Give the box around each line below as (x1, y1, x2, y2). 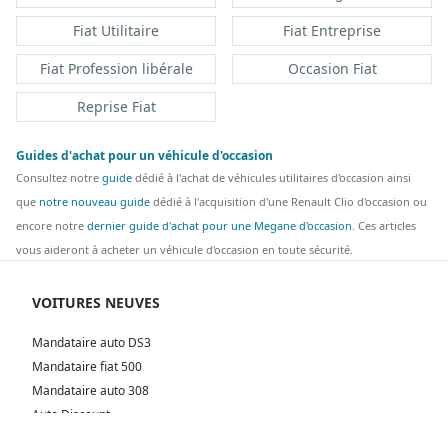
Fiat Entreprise (283, 21, 381, 41)
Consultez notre (16, 170, 102, 186)
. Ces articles (352, 218, 416, 234)
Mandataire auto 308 (32, 382, 149, 400)
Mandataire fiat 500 (32, 358, 142, 376)
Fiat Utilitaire (73, 21, 159, 41)
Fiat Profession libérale (39, 59, 193, 79)
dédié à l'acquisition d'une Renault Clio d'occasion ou (150, 194, 427, 210)
